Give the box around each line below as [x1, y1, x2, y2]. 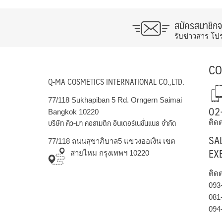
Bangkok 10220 [48, 108, 99, 116]
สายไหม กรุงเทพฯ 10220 [70, 149, 149, 158]
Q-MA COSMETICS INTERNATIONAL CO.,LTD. [48, 75, 184, 89]
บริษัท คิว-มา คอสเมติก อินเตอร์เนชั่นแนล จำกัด [48, 116, 176, 130]
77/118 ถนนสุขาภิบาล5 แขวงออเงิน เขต [48, 137, 175, 146]
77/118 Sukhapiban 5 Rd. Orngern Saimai [48, 96, 182, 105]
